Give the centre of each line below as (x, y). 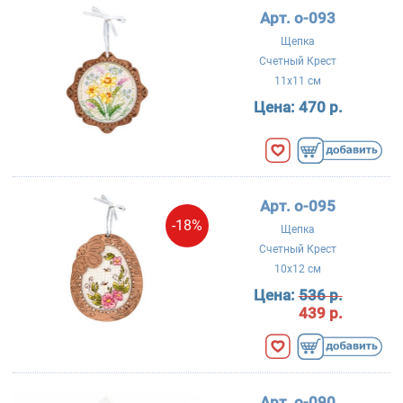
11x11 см (298, 81)
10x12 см (298, 269)
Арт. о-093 (298, 18)
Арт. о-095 (298, 206)
